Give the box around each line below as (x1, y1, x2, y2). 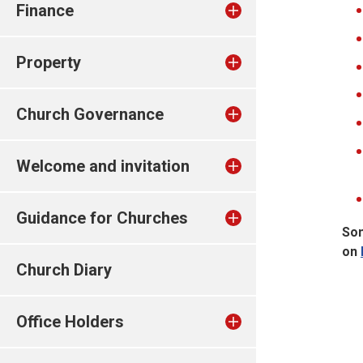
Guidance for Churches (16, 208, 188, 228)
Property (16, 53, 81, 72)
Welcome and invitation (16, 156, 190, 176)
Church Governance (16, 105, 164, 124)
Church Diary (16, 260, 112, 280)
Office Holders (16, 312, 124, 331)
